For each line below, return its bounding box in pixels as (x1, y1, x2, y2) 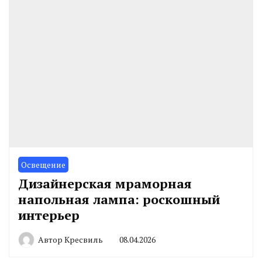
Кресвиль (64, 233, 103, 245)
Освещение (21, 158, 65, 170)
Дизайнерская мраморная (18, 174, 192, 192)
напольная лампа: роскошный (18, 190, 220, 208)
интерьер (18, 206, 80, 223)
